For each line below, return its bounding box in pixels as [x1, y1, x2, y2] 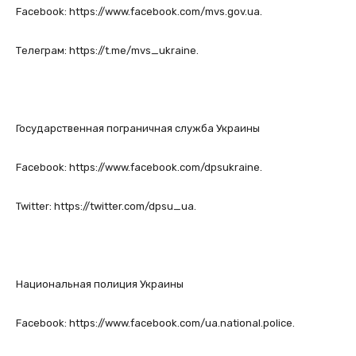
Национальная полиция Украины [16, 278, 184, 291]
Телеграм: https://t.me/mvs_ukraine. [16, 44, 199, 57]
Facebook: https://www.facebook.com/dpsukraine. [16, 161, 262, 174]
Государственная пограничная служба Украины [16, 122, 260, 135]
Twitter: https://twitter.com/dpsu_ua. [16, 200, 196, 213]
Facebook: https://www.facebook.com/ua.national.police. [16, 317, 295, 330]
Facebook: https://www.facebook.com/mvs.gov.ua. [16, 6, 262, 18]
